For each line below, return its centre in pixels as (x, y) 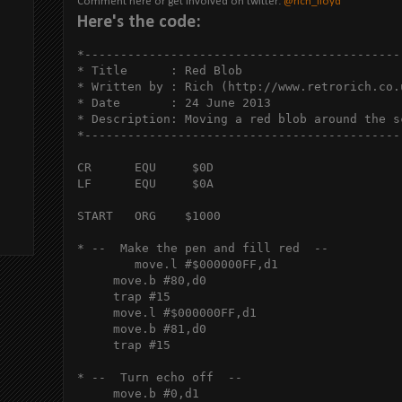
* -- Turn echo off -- (160, 377)
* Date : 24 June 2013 (174, 102)
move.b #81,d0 (142, 328)
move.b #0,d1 (138, 393)
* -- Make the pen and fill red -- (206, 248)
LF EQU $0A (149, 183)
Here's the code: (139, 22)
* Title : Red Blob (160, 70)
